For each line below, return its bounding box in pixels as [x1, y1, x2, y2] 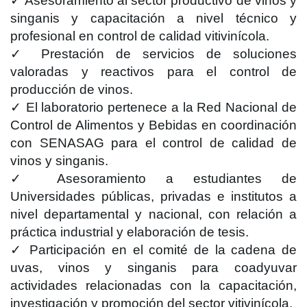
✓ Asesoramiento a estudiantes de [10, 171, 297, 186]
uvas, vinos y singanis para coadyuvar [10, 260, 297, 275]
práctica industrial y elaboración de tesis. [10, 225, 249, 239]
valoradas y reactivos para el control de [10, 64, 297, 79]
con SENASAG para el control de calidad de [10, 136, 297, 150]
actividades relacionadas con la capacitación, [10, 278, 297, 293]
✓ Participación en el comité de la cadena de [10, 243, 297, 257]
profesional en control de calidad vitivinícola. [10, 29, 269, 43]
